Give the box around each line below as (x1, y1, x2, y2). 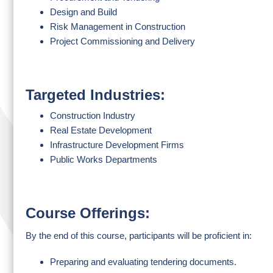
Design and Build (50, 7, 117, 17)
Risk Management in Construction (50, 21, 185, 32)
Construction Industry (50, 110, 135, 121)
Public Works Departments (50, 154, 157, 165)
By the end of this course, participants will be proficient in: (26, 230, 252, 241)
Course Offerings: (26, 205, 150, 221)
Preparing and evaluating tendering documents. (50, 257, 236, 267)
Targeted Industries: (26, 87, 165, 103)
